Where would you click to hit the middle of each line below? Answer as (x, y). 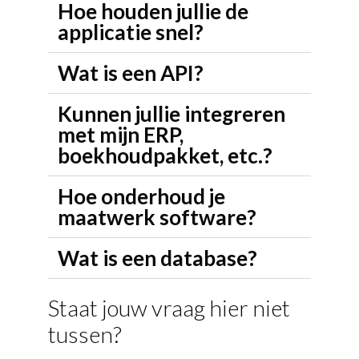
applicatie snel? (131, 32)
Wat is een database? (157, 258)
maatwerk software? (157, 217)
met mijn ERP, (121, 135)
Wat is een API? (131, 73)
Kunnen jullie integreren (171, 114)
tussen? (85, 334)
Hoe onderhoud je (141, 196)
